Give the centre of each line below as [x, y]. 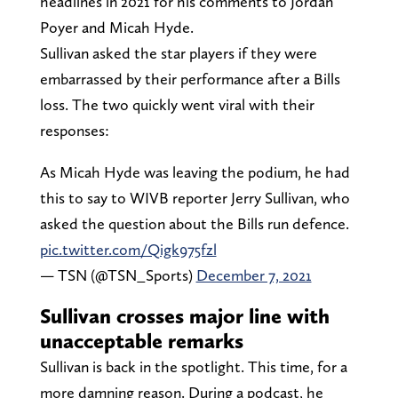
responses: [74, 130]
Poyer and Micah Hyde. [116, 27]
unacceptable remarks [141, 340]
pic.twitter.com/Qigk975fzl [128, 249]
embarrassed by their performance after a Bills [190, 78]
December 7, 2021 [254, 275]
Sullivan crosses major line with [184, 315]
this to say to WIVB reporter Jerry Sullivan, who [195, 197]
